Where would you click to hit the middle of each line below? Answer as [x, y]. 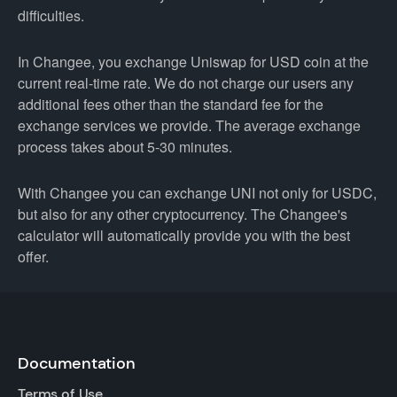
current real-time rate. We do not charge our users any [186, 83]
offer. [33, 257]
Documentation [77, 363]
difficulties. [51, 16]
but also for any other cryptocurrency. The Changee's [183, 214]
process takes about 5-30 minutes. [125, 147]
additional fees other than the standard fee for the [171, 104]
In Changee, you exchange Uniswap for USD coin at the [193, 62]
